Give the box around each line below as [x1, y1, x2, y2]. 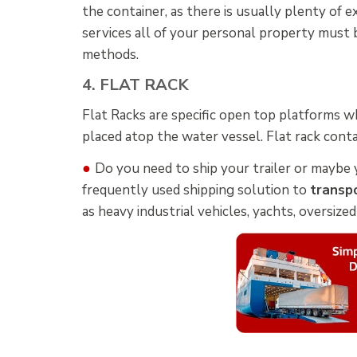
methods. [81, 45, 139, 64]
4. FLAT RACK [81, 73, 189, 96]
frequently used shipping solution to [81, 181, 310, 200]
